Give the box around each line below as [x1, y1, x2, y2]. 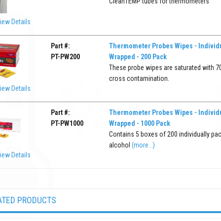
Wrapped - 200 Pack [109, 52, 167, 61]
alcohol [109, 141, 132, 149]
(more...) [131, 141, 155, 149]
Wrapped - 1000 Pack [109, 119, 170, 127]
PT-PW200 [51, 52, 80, 61]
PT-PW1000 [51, 119, 84, 127]
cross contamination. [109, 74, 169, 82]
